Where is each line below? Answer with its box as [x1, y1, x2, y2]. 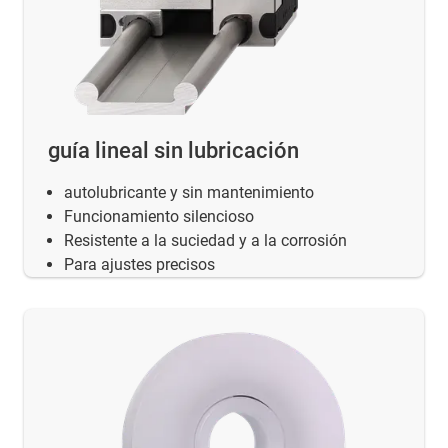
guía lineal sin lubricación [48, 137, 299, 163]
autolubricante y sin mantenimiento [64, 182, 314, 202]
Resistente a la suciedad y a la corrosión [64, 230, 347, 250]
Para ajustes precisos [64, 254, 215, 274]
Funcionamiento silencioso [64, 206, 254, 226]
